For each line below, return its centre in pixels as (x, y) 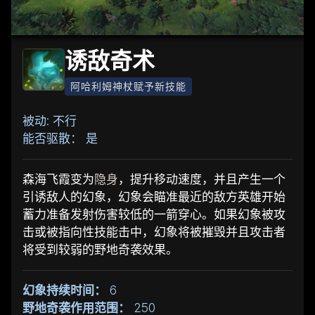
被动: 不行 (50, 121)
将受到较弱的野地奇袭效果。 (100, 249)
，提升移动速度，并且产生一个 (202, 179)
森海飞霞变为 (58, 179)
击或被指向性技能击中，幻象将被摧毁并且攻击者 (154, 232)
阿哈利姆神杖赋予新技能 (128, 86)
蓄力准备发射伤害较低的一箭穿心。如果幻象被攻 (154, 214)
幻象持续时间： (64, 290)
